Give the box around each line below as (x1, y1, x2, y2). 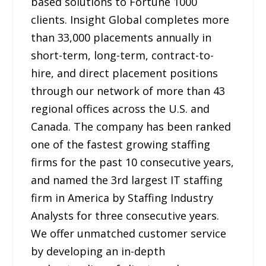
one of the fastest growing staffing (31, 137, 211, 151)
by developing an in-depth (31, 243, 166, 258)
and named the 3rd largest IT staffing (31, 172, 223, 187)
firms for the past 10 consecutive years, (31, 154, 235, 169)
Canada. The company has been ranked (31, 119, 232, 134)
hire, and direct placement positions (31, 65, 218, 80)
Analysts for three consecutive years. (31, 208, 220, 223)
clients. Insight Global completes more (31, 12, 230, 27)
